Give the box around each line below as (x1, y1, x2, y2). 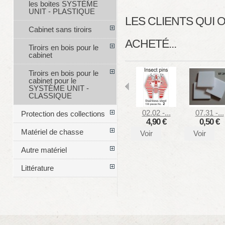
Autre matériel (21, 146, 67, 155)
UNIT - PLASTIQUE (28, 7, 95, 16)
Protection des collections (21, 109, 105, 119)
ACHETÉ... (125, 37, 176, 50)
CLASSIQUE (28, 91, 72, 100)
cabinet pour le (28, 76, 76, 85)
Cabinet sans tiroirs (28, 25, 92, 34)
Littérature (21, 164, 54, 173)
